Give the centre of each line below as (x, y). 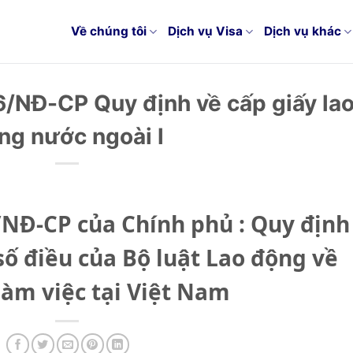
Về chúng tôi (108, 31)
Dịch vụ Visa (205, 31)
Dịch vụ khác (303, 31)
